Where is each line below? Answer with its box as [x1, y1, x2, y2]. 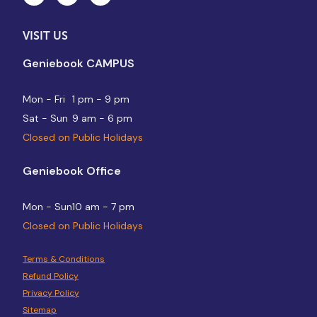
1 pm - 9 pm [72, 92, 129, 105]
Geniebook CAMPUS [23, 55, 134, 71]
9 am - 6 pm [72, 111, 132, 125]
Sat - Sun [23, 111, 68, 125]
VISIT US [23, 29, 68, 42]
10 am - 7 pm [72, 200, 134, 213]
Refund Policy [23, 270, 79, 282]
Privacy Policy [23, 287, 79, 299]
